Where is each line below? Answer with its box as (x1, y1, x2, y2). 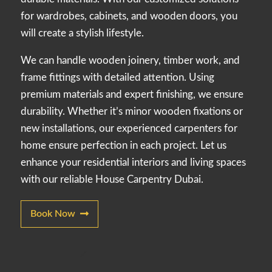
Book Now (30, 208, 75, 219)
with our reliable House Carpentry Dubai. (21, 174, 203, 185)
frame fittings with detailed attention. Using (21, 72, 214, 83)
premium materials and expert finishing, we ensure (21, 89, 243, 100)
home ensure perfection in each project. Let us (21, 140, 226, 151)
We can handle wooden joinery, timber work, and (21, 55, 240, 66)
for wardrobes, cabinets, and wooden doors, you (21, 10, 237, 21)
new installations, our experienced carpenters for (21, 123, 237, 134)
